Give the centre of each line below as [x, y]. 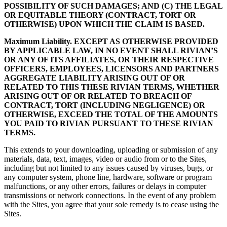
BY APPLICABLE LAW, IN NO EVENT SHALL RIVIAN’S [111, 51]
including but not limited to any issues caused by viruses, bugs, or [108, 168]
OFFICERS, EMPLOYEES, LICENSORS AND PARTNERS [111, 69]
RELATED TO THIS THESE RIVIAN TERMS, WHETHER [112, 87]
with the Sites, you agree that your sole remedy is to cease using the [111, 205]
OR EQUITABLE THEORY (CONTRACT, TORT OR [100, 15]
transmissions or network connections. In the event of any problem [110, 196]
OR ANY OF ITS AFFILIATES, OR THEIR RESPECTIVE [109, 60]
